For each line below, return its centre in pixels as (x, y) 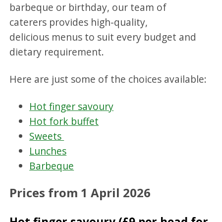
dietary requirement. (57, 52)
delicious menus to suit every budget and (103, 37)
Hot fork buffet (64, 121)
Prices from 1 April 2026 (80, 192)
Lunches (48, 151)
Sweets (47, 136)
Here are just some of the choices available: (110, 79)
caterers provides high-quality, (79, 22)
